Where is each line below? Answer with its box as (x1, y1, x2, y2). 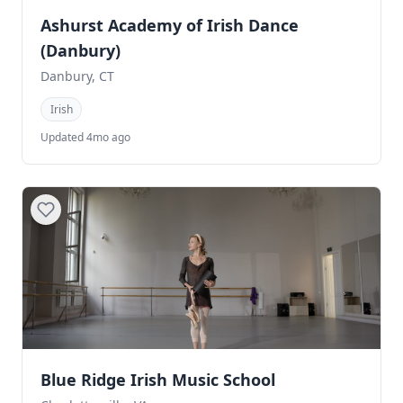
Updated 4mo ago (40, 129, 130, 145)
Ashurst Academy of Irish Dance (40, 13, 299, 36)
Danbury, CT (40, 67, 114, 85)
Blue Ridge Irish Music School (40, 368, 275, 390)
